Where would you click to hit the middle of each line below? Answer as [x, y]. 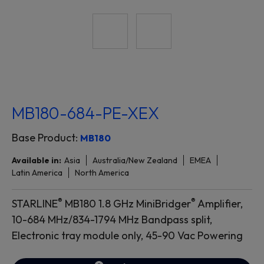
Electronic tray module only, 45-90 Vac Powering [127, 236]
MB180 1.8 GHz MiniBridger [127, 204]
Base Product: [46, 138]
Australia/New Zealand [135, 161]
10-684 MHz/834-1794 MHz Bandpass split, [112, 220]
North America [102, 173]
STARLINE [35, 204]
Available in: [37, 161]
